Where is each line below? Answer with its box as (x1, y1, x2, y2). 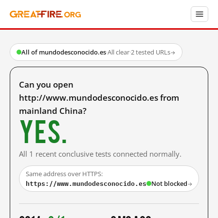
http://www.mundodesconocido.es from (19, 92, 179, 103)
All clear (108, 48, 129, 56)
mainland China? (19, 105, 87, 116)
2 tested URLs (131, 48, 170, 56)
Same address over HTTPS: (26, 169, 103, 178)
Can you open (19, 79, 73, 90)
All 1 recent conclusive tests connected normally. (19, 149, 182, 159)
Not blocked (151, 179, 187, 188)
